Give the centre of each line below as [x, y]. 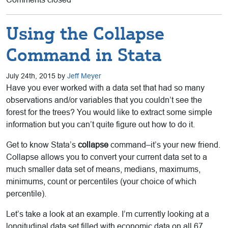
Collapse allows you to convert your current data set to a [107, 157]
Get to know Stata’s [42, 145]
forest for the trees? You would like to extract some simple [109, 112]
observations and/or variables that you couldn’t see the [104, 100]
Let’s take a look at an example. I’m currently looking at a [108, 214]
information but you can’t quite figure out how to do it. [101, 125]
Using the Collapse [85, 34]
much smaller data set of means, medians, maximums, [103, 169]
